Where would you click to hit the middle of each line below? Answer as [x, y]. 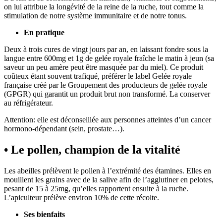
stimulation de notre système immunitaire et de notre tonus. [95, 16]
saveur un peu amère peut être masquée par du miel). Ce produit [104, 67]
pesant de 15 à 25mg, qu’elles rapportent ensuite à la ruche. [96, 189]
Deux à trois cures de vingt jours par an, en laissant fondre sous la [106, 50]
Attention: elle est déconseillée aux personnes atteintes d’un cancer [108, 120]
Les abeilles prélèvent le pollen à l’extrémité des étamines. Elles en [108, 171]
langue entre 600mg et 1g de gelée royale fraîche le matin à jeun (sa [109, 58]
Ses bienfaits [44, 215]
